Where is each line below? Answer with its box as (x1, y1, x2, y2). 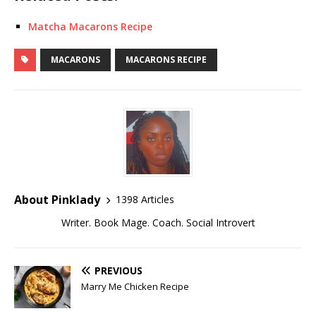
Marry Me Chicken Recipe (81, 279, 189, 293)
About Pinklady (14, 191, 100, 207)
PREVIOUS (95, 263, 142, 277)
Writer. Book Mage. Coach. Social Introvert (61, 215, 255, 229)
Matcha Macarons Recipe (28, 19, 152, 33)
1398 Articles (116, 193, 174, 207)
